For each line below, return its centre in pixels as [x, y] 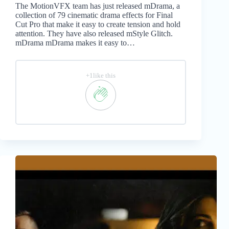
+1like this [101, 76]
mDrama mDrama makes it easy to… [75, 43]
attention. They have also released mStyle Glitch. [94, 34]
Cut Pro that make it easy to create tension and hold [98, 25]
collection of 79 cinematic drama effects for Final [94, 15]
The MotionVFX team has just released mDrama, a [98, 6]
